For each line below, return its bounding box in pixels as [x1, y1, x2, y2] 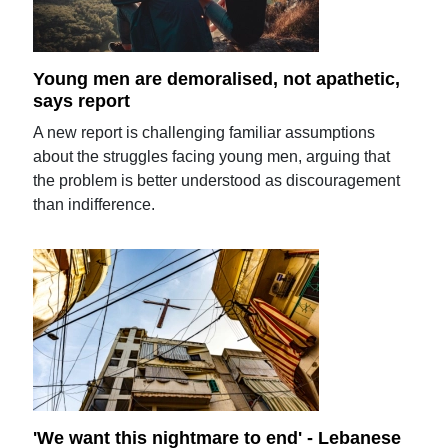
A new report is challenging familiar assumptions [33, 123, 376, 141]
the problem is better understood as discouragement [33, 171, 401, 189]
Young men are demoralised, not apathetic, [33, 69, 401, 89]
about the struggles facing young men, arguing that [33, 147, 391, 165]
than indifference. [33, 195, 156, 213]
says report [33, 90, 131, 111]
